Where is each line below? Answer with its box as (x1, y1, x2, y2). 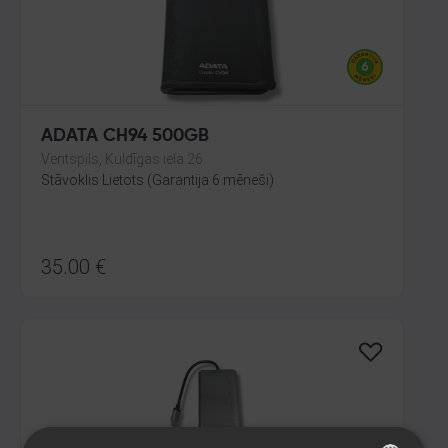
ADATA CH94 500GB (41, 127, 209, 145)
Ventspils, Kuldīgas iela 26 (41, 151, 203, 167)
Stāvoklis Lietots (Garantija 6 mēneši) (41, 172, 274, 188)
